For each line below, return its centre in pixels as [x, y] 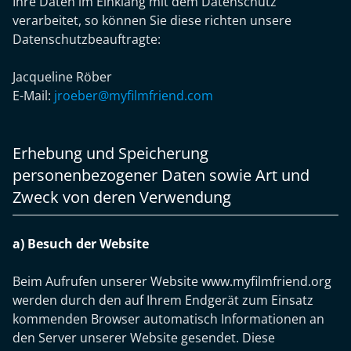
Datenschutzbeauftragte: [87, 39]
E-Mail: [33, 96]
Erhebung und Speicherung [110, 153]
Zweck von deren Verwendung [122, 197]
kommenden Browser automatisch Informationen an [168, 319]
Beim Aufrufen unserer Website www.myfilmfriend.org [172, 281]
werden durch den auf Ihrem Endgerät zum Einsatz [163, 300]
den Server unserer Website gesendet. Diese [144, 338]
